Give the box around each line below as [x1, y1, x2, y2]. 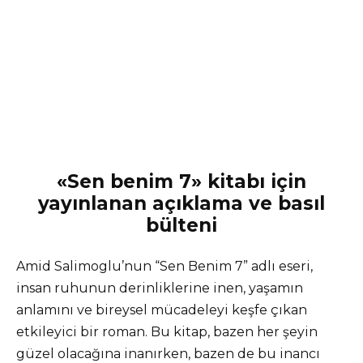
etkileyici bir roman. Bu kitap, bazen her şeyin [16, 323, 318, 340]
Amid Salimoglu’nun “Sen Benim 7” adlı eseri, [16, 258, 313, 274]
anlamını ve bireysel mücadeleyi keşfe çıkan [16, 301, 307, 318]
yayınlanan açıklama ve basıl [38, 191, 325, 215]
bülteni [146, 213, 217, 237]
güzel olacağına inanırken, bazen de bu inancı [16, 345, 320, 361]
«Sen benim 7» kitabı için [57, 169, 306, 193]
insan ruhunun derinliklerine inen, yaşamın [16, 280, 303, 296]
